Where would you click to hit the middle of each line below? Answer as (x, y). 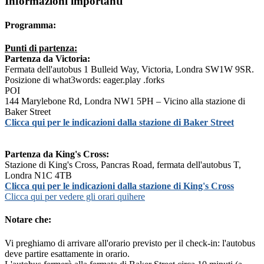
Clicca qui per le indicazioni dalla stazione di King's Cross (119, 186)
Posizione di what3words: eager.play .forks (85, 80)
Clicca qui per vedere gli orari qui (67, 197)
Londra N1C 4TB (38, 176)
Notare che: (28, 220)
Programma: (30, 25)
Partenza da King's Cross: (57, 154)
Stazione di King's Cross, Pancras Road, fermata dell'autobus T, (123, 165)
